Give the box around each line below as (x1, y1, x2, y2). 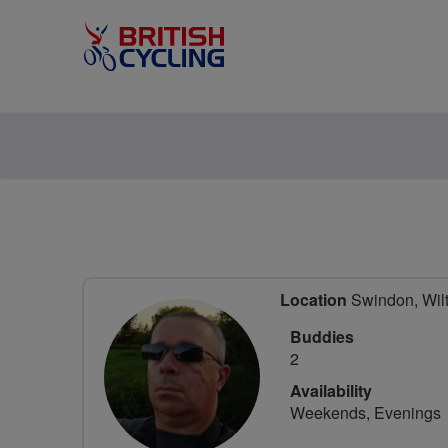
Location (280, 288, 347, 311)
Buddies (290, 325, 354, 348)
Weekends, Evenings (290, 401, 441, 424)
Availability (290, 379, 372, 402)
